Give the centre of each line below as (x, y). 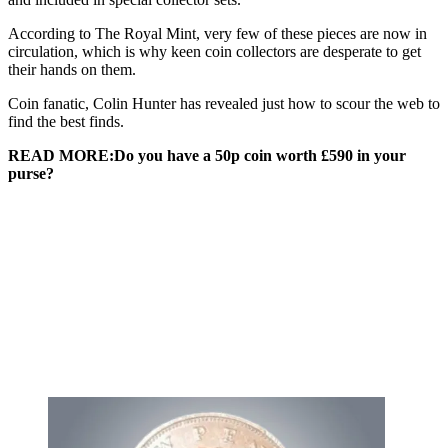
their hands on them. (72, 70)
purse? (31, 174)
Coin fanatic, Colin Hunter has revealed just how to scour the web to (224, 104)
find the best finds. (66, 122)
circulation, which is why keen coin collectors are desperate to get (214, 52)
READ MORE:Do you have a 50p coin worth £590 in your (207, 156)
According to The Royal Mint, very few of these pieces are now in (217, 34)
